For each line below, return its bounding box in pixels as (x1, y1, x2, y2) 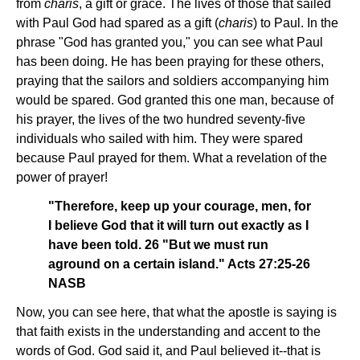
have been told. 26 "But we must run (48, 238, 268, 252)
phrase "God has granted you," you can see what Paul (16, 35, 323, 49)
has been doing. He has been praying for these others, (16, 55, 324, 68)
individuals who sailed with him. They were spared (16, 132, 303, 145)
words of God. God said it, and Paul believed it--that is (16, 344, 321, 358)
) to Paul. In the (253, 16, 338, 30)
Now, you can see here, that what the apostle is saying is (16, 305, 337, 319)
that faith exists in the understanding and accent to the (16, 325, 321, 338)
